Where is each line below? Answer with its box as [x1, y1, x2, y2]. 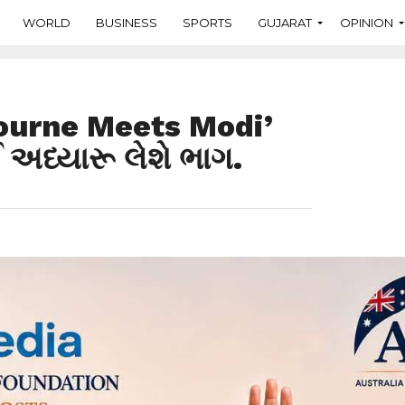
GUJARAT [258, 14, 312, 30]
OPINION [340, 14, 393, 30]
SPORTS [183, 14, 232, 30]
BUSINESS [96, 14, 157, 30]
